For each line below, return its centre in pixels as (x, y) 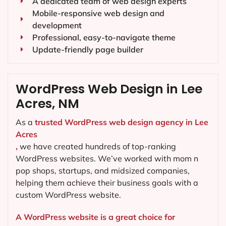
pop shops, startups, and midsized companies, (103, 171)
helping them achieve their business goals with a (107, 183)
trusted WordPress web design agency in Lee (122, 122)
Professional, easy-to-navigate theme (104, 38)
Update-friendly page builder (88, 50)
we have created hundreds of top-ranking (97, 147)
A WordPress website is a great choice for (95, 217)
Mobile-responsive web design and (98, 13)
